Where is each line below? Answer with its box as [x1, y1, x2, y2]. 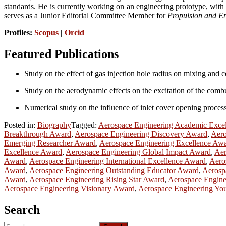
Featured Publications [4, 47, 119, 61]
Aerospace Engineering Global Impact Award [66, 148, 211, 157]
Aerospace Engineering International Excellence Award [29, 157, 206, 166]
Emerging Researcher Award [4, 139, 96, 148]
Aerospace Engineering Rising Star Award [29, 175, 164, 184]
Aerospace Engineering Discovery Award [75, 130, 207, 139]
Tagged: [71, 121, 98, 130]
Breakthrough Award [4, 130, 71, 139]
